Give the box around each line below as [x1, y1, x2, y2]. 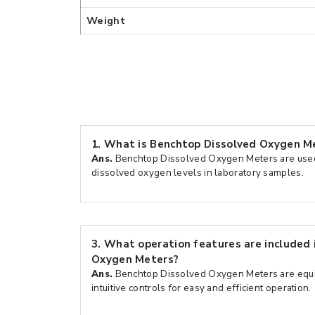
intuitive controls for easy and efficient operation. [91, 281, 311, 295]
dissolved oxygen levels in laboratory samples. [91, 166, 304, 179]
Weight [86, 13, 125, 27]
